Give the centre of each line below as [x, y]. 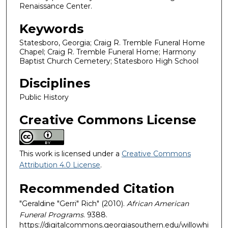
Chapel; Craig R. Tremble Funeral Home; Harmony [108, 52]
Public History [44, 97]
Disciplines [55, 83]
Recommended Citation [97, 188]
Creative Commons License [108, 120]
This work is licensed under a [70, 153]
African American [158, 203]
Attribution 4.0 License [60, 165]
